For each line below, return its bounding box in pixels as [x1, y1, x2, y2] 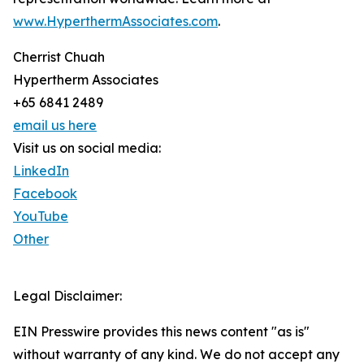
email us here [13, 117, 97, 134]
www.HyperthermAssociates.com [13, 13, 218, 30]
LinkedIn [13, 162, 69, 180]
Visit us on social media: [13, 140, 161, 157]
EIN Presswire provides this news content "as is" [13, 323, 310, 340]
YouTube [13, 208, 68, 225]
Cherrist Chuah [13, 49, 105, 66]
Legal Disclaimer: [13, 288, 122, 305]
